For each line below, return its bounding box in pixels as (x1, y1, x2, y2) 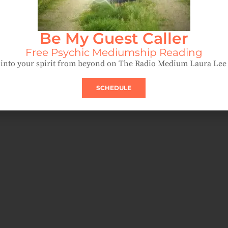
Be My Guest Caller (39, 28, 188, 48)
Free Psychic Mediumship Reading (25, 46, 203, 59)
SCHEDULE (96, 83, 132, 92)
